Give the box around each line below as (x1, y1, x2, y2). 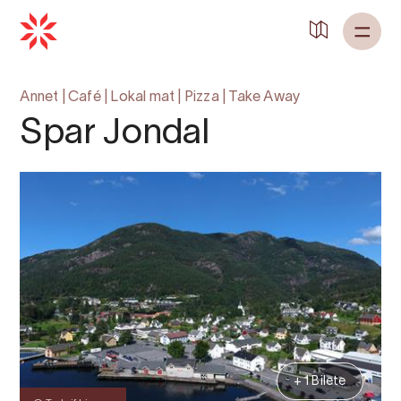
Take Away (228, 91, 302, 104)
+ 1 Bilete (293, 376, 346, 388)
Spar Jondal (20, 117, 210, 150)
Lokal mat (110, 91, 175, 104)
